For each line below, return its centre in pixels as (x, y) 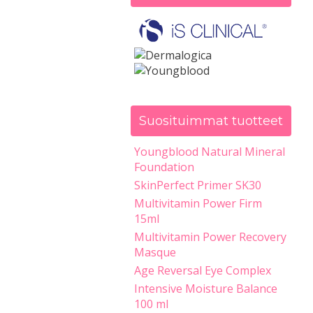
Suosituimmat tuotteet (211, 121)
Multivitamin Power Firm (198, 203)
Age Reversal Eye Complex (203, 270)
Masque (155, 252)
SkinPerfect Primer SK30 (198, 185)
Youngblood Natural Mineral (210, 152)
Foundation (164, 167)
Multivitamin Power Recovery (210, 237)
